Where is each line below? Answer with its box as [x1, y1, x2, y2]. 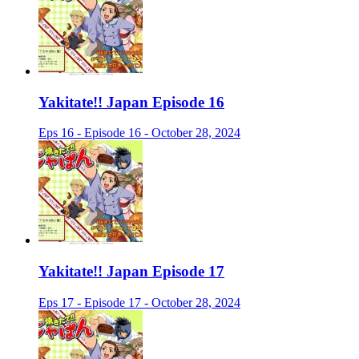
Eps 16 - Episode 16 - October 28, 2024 [38, 126, 240, 140]
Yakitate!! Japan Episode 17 [38, 263, 224, 280]
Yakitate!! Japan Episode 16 [38, 93, 224, 111]
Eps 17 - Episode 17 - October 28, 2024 [38, 295, 240, 309]
